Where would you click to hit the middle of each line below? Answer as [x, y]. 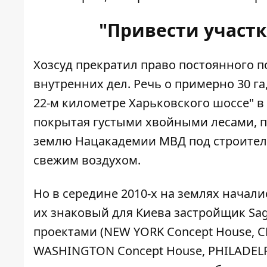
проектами [65, 232]
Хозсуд [55, 65]
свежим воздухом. [87, 160]
